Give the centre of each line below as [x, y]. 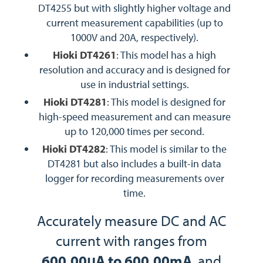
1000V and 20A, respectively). [134, 37]
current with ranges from [131, 240]
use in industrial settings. [134, 84]
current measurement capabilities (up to [134, 22]
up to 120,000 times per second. [134, 131]
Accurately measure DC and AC [131, 220]
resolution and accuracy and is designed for [134, 69]
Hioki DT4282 [74, 149]
